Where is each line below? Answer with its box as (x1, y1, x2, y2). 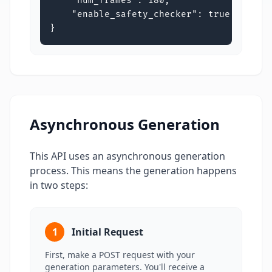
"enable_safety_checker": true (50, 9, 230, 19)
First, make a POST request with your (45, 249, 195, 260)
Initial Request (72, 225, 143, 239)
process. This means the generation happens (30, 164, 237, 177)
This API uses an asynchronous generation (30, 149, 225, 163)
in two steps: (30, 178, 88, 192)
